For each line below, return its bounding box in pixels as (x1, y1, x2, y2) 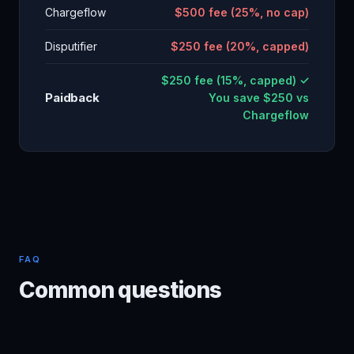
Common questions (19, 277, 222, 303)
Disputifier (45, 40, 97, 53)
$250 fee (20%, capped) (171, 40, 309, 53)
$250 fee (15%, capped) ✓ (161, 73, 309, 87)
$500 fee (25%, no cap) (175, 6, 309, 19)
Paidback (45, 90, 100, 105)
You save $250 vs (209, 91, 309, 104)
